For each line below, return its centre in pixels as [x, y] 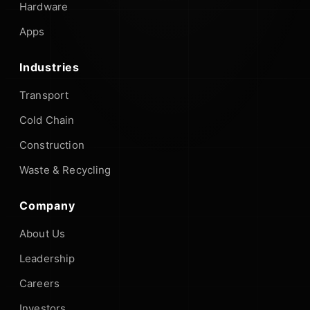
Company [47, 205]
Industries [49, 67]
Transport [44, 95]
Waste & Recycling [65, 170]
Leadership [47, 258]
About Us [43, 233]
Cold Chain [47, 120]
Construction [52, 145]
